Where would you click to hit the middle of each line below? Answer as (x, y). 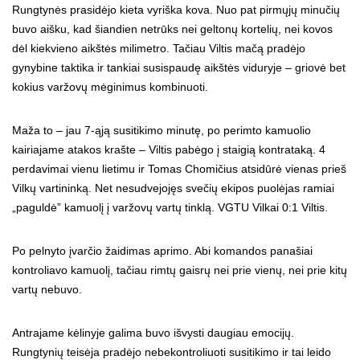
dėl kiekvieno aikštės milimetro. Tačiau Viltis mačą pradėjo (159, 49)
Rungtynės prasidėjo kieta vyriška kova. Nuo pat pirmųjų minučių (176, 10)
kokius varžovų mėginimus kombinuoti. (110, 87)
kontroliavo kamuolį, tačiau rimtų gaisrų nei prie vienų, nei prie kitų (180, 270)
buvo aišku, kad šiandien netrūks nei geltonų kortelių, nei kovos (172, 29)
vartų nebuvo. (47, 290)
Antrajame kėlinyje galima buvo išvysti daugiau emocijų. (153, 333)
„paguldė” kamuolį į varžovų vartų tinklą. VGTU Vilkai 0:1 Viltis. (170, 208)
